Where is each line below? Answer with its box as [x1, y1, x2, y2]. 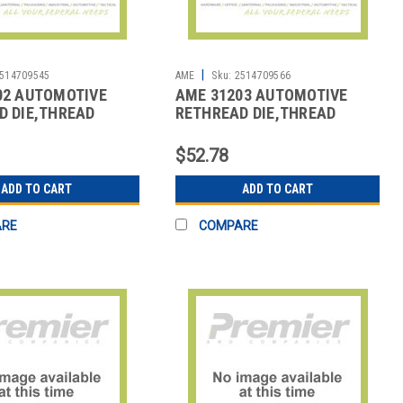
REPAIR [175, 121, 225, 141]
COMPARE [198, 219, 258, 234]
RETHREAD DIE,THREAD [175, 103, 336, 123]
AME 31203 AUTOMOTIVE [175, 85, 348, 105]
